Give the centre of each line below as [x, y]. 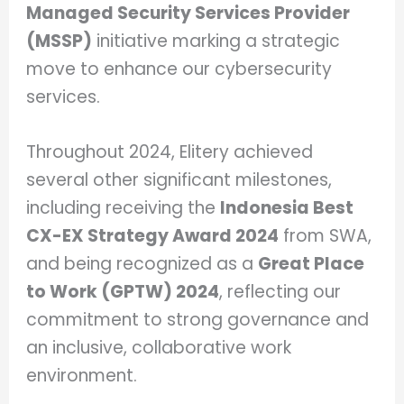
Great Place [312, 264]
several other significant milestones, [179, 180]
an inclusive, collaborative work [159, 348]
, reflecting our [280, 292]
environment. [82, 376]
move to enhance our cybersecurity [179, 69]
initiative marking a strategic [216, 41]
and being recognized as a [142, 264]
